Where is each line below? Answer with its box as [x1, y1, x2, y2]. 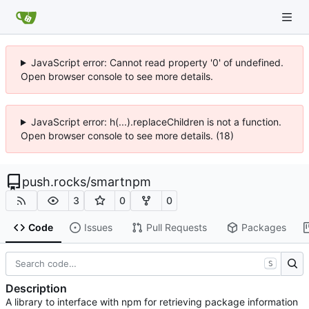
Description [6, 281, 67, 296]
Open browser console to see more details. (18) [21, 130, 234, 141]
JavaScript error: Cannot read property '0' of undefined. [30, 57, 283, 68]
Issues [83, 221, 112, 234]
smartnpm [90, 175, 151, 189]
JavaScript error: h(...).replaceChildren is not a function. [30, 116, 281, 128]
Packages [241, 221, 286, 234]
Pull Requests [146, 221, 207, 234]
